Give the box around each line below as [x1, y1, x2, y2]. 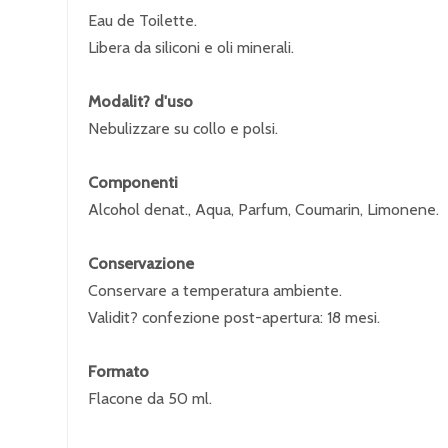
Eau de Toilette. [88, 11, 197, 30]
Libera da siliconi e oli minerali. [88, 38, 294, 57]
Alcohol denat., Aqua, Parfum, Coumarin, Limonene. [88, 200, 439, 219]
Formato [88, 362, 149, 381]
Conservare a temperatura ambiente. [88, 281, 342, 300]
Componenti [88, 173, 178, 192]
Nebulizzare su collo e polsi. [88, 119, 278, 138]
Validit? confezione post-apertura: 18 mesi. [88, 308, 380, 327]
